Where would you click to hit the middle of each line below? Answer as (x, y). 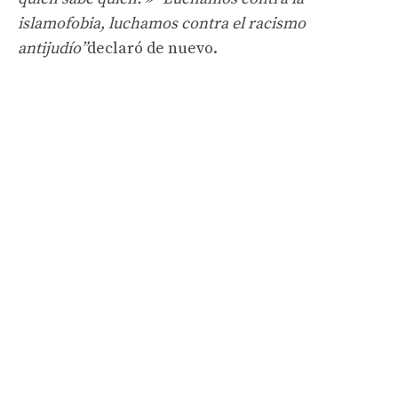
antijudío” (52, 48)
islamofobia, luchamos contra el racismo (162, 23)
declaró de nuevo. (152, 48)
